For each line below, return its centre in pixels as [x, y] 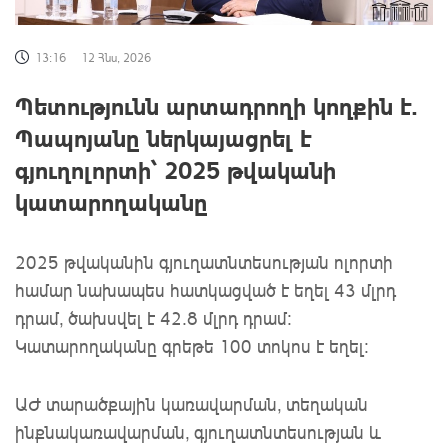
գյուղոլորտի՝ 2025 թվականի [175, 170]
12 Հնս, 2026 [116, 58]
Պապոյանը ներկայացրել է [163, 138]
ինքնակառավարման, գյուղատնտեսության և [198, 432]
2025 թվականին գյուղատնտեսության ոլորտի [204, 262]
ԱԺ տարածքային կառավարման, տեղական [191, 404]
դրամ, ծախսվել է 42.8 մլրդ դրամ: [153, 318]
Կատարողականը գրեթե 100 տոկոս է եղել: [192, 346]
